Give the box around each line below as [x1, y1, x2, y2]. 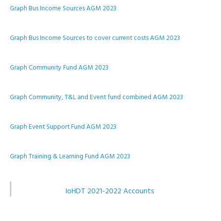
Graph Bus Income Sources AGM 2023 [10, 3, 116, 14]
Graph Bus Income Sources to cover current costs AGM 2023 [10, 33, 180, 43]
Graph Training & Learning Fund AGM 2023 [10, 151, 130, 162]
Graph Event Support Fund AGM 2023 [10, 122, 116, 132]
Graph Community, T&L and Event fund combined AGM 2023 [10, 92, 183, 103]
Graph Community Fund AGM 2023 [10, 63, 109, 73]
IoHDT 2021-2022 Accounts [66, 185, 154, 197]
